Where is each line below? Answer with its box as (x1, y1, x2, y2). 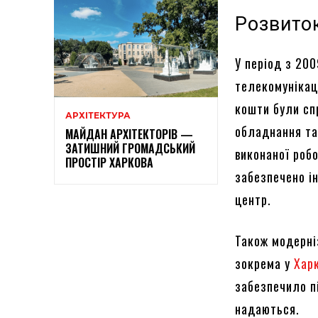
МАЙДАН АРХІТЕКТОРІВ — (65, 125, 193, 143)
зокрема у (235, 254, 295, 273)
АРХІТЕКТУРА (65, 109, 131, 121)
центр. (235, 190, 272, 209)
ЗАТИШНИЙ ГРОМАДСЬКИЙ (65, 139, 195, 157)
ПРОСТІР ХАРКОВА (65, 153, 153, 171)
